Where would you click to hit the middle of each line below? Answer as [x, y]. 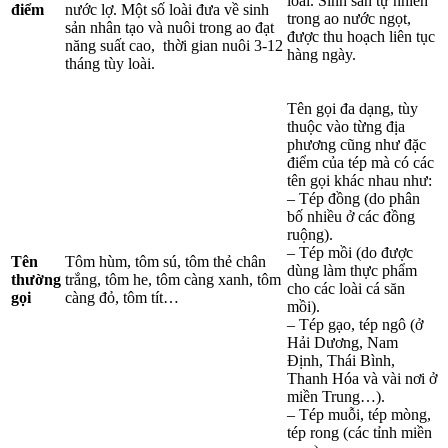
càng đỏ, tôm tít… [122, 297]
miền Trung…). [336, 396]
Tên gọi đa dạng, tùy [352, 108]
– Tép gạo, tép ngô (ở [355, 324]
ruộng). [312, 234]
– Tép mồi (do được [350, 252]
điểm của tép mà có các [360, 162]
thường [36, 279]
